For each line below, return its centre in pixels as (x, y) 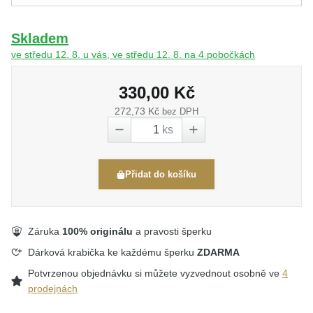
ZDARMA (218, 252)
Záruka (45, 231)
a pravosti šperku (172, 231)
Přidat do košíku (161, 174)
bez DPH (180, 111)
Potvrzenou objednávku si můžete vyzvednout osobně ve (155, 273)
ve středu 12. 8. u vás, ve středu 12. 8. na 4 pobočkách (133, 54)
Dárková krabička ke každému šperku (112, 252)
